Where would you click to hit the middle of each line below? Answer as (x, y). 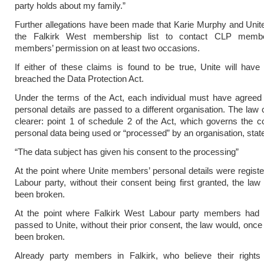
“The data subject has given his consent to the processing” (127, 152)
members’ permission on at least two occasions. (107, 48)
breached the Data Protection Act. (79, 79)
